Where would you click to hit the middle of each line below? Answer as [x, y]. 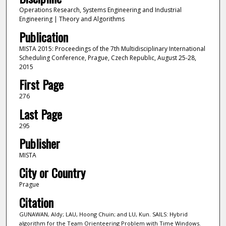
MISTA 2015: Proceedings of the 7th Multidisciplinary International [112, 48]
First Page [41, 84]
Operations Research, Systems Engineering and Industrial [100, 10]
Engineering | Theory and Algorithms [72, 19]
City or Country [52, 173]
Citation [36, 202]
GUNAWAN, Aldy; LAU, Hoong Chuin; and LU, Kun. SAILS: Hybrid [103, 214]
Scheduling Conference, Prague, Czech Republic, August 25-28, [107, 58]
